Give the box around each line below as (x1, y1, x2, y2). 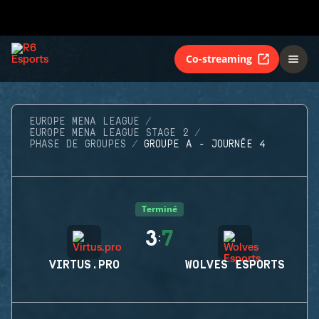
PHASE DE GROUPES (29, 139, 126, 150)
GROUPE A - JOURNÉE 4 (144, 139, 266, 150)
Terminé (142, 203, 177, 215)
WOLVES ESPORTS (185, 258, 285, 271)
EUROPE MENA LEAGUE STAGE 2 (29, 127, 189, 139)
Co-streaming (186, 51, 252, 66)
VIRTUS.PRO (48, 258, 120, 271)
